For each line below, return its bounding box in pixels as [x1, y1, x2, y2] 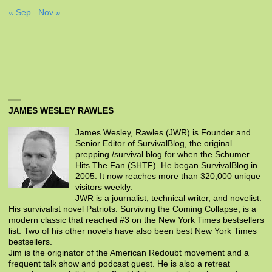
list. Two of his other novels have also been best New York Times [8, 226, 257, 236]
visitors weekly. [75, 183, 132, 192]
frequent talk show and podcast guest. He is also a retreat [8, 259, 230, 269]
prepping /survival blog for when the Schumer [75, 150, 250, 160]
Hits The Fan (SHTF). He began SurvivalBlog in [75, 161, 257, 171]
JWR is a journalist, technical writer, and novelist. [75, 194, 262, 203]
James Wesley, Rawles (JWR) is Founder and [75, 128, 251, 138]
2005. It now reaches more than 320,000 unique [75, 172, 260, 182]
